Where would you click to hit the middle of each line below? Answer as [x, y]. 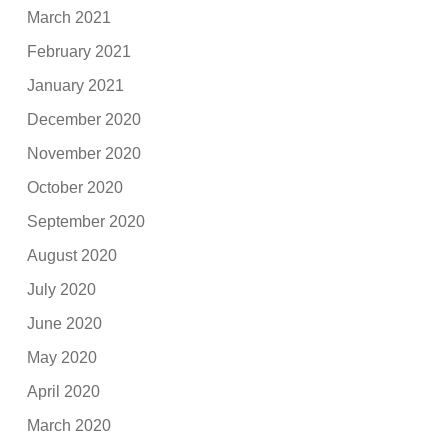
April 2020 [64, 391]
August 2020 [72, 255]
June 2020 [65, 323]
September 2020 [86, 221]
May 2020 [62, 357]
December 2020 [84, 119]
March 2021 [69, 17]
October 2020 [75, 187]
